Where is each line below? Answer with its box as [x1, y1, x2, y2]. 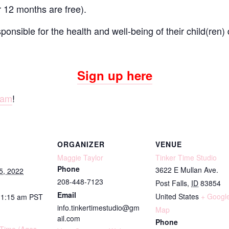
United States [155, 191, 199, 201]
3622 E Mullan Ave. [155, 165, 218, 175]
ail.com [57, 213, 80, 223]
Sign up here [77, 66, 152, 84]
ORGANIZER [57, 139, 105, 149]
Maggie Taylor [57, 152, 103, 163]
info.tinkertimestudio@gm [57, 202, 140, 213]
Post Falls [155, 178, 187, 188]
